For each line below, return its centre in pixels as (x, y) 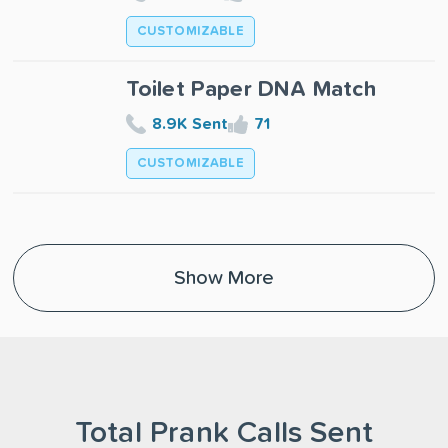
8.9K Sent (190, 123)
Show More (224, 277)
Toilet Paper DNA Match (250, 90)
